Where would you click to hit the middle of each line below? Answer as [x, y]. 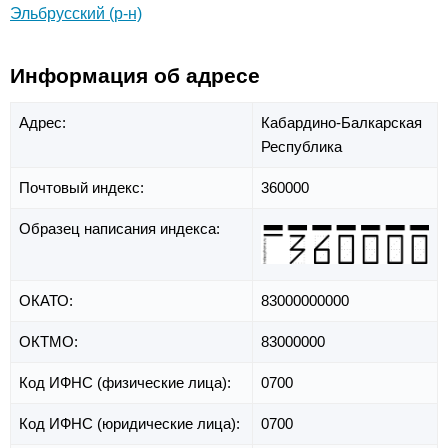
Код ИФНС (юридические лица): [131, 423]
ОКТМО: [50, 341]
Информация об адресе [135, 76]
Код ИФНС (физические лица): [127, 382]
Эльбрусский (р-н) [76, 14]
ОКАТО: [48, 300]
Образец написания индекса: [121, 228]
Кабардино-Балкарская [341, 122]
